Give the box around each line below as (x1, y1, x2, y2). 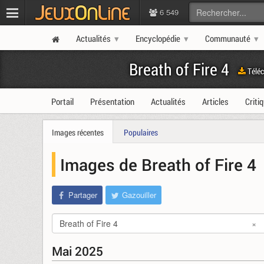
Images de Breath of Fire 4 (60, 154, 256, 175)
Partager (68, 189, 97, 200)
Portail (51, 95, 74, 107)
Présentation (90, 95, 134, 107)
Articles (202, 95, 229, 107)
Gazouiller (122, 189, 156, 200)
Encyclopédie (136, 32, 180, 44)
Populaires (124, 127, 158, 138)
